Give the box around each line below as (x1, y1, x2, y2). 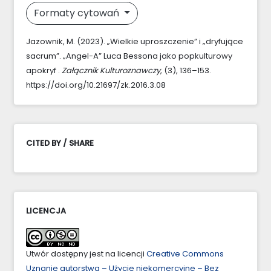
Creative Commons (146, 247, 224, 260)
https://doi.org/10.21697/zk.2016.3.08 (26, 79, 166, 91)
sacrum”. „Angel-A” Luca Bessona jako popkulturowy (26, 50, 232, 62)
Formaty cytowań (34, 5, 122, 20)
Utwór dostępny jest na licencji (26, 247, 146, 260)
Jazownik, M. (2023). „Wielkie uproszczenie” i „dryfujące (26, 35, 243, 47)
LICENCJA (26, 204, 66, 217)
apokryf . (26, 64, 62, 76)
